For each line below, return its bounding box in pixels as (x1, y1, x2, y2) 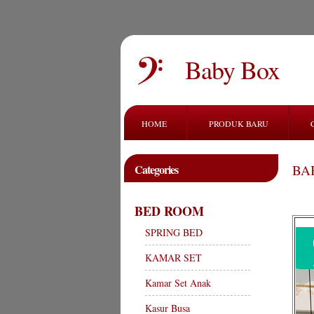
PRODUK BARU (209, 118, 268, 129)
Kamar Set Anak (145, 276, 211, 289)
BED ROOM (135, 202, 204, 220)
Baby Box (185, 53, 280, 86)
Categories (135, 161, 178, 177)
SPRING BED (145, 226, 203, 239)
